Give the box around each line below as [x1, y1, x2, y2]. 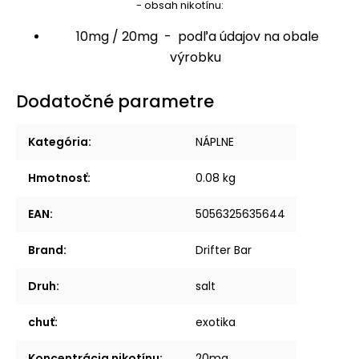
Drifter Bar [196, 242, 252, 259]
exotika [196, 314, 236, 331]
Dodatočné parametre [16, 90, 214, 114]
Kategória [28, 134, 88, 151]
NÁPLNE [196, 134, 234, 151]
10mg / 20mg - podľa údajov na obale [72, 27, 319, 46]
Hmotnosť [28, 170, 87, 187]
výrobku [170, 48, 221, 67]
